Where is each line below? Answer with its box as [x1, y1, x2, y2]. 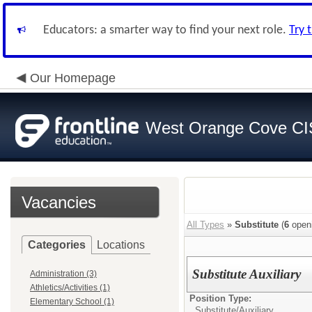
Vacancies [22, 193, 96, 212]
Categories [28, 239, 86, 251]
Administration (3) [30, 269, 97, 279]
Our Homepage [30, 71, 116, 85]
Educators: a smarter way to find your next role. [43, 24, 289, 37]
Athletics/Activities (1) [30, 283, 110, 292]
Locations [97, 239, 145, 251]
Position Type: [189, 293, 251, 304]
